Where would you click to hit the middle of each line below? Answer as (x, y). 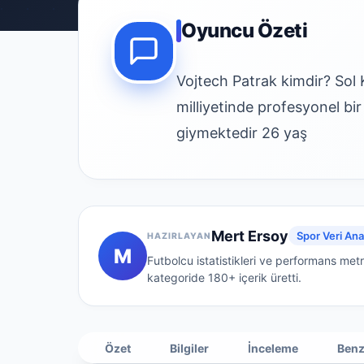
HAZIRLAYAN (180, 236)
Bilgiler (189, 348)
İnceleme (273, 348)
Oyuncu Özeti (245, 30)
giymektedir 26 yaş (242, 133)
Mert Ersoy (250, 236)
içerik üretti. (269, 277)
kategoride (178, 277)
